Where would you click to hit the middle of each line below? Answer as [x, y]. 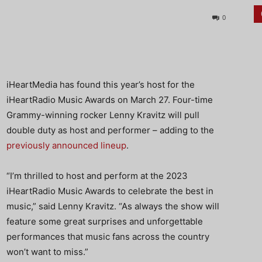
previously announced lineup [66, 145]
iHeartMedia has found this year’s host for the [101, 85]
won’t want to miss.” [47, 252]
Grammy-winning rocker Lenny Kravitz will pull [103, 115]
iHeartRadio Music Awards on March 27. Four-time [110, 100]
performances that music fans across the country [108, 237]
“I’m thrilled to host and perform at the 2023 [97, 176]
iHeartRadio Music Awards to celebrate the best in [110, 191]
